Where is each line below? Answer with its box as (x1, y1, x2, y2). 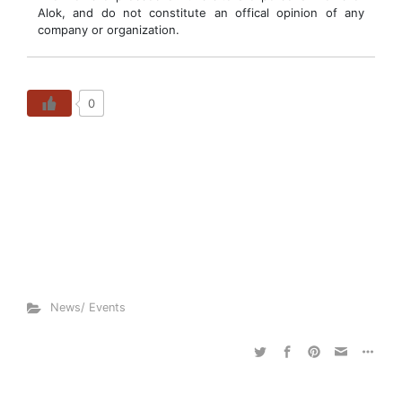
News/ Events (49, 301, 126, 314)
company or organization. (38, 22, 179, 37)
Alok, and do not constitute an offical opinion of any (38, 5, 364, 20)
